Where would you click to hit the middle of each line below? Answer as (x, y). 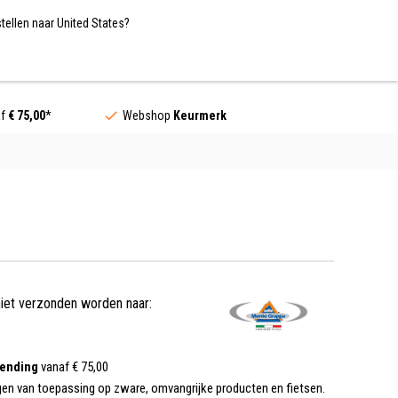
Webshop (147, 115)
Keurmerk (199, 115)
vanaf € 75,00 (73, 366)
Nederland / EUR (92, 22)
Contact (305, 59)
